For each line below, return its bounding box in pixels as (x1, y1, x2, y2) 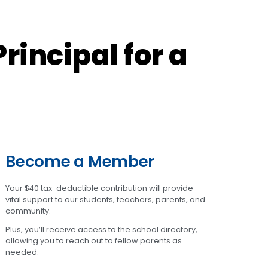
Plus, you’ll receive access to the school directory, (5, 224, 198, 235)
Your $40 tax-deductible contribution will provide (5, 182, 194, 193)
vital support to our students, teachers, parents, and (5, 194, 206, 205)
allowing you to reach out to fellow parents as (5, 236, 182, 246)
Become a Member (5, 150, 155, 172)
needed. (5, 247, 39, 258)
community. (5, 205, 51, 216)
